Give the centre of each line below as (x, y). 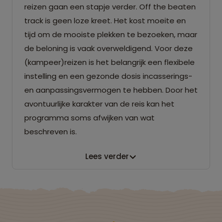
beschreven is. (51, 131)
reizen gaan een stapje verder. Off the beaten (110, 6)
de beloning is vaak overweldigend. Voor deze (109, 48)
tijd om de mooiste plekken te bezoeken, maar (111, 34)
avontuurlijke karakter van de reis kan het (99, 104)
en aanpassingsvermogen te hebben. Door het (111, 90)
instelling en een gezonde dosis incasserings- (108, 76)
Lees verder (107, 157)
